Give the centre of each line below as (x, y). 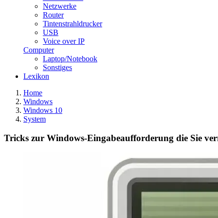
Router (53, 15)
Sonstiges (57, 68)
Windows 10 (43, 110)
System (35, 119)
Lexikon (36, 76)
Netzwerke (60, 6)
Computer (39, 50)
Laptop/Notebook (70, 59)
